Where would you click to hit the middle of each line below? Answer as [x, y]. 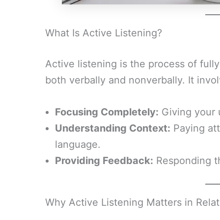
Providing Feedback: [104, 161]
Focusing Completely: [107, 112]
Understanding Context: [113, 128]
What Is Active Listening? [104, 33]
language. [78, 144]
